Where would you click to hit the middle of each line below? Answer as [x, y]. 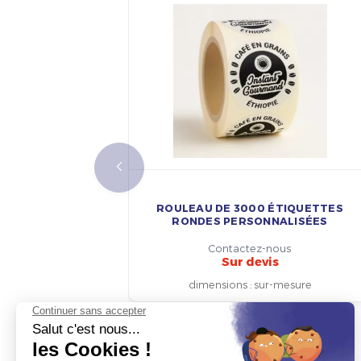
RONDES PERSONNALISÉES [250, 220]
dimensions [218, 284]
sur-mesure [282, 284]
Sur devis [250, 261]
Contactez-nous [250, 248]
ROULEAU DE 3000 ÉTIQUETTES [250, 207]
